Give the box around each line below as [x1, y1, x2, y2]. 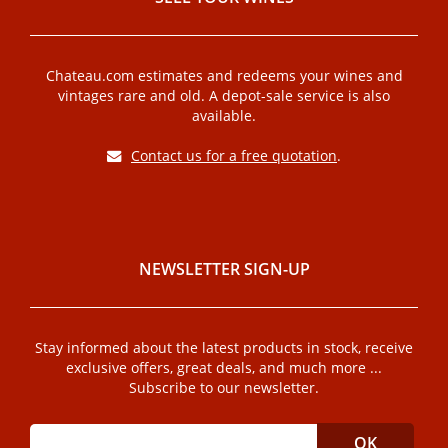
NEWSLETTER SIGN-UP [138, 258, 310, 280]
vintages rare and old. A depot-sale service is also [58, 86, 390, 105]
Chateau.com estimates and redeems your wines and [45, 66, 403, 85]
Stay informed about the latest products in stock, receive [35, 338, 413, 357]
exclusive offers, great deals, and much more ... [66, 358, 382, 377]
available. [192, 106, 256, 125]
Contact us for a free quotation [131, 146, 337, 165]
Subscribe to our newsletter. [129, 378, 319, 397]
